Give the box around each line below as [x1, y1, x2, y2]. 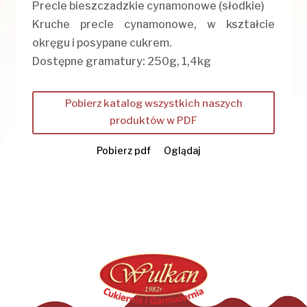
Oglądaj [163, 144, 200, 156]
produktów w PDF [110, 114, 197, 127]
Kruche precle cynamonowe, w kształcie [32, 17, 275, 31]
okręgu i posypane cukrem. [32, 36, 173, 49]
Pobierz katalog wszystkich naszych [64, 97, 243, 110]
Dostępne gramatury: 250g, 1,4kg [32, 54, 212, 68]
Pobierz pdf [96, 144, 151, 156]
